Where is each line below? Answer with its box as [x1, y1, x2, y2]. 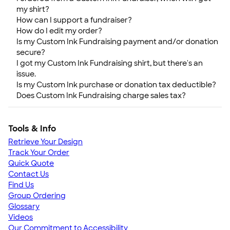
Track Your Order [8, 148, 69, 157]
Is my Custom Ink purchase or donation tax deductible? [16, 80, 216, 89]
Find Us [8, 180, 34, 189]
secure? [16, 48, 45, 57]
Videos [8, 213, 33, 222]
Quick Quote [8, 159, 54, 168]
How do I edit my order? [16, 26, 102, 35]
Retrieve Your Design [8, 137, 83, 146]
